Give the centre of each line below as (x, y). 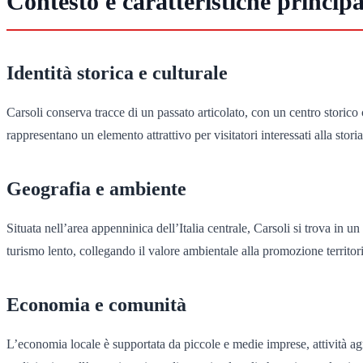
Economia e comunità (96, 305)
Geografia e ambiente (96, 189)
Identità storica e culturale (117, 73)
